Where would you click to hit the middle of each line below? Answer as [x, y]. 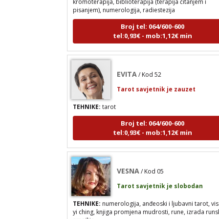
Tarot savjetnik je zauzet [156, 78]
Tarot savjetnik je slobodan [160, 175]
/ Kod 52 [150, 64]
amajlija [84, 209]
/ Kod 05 [153, 160]
